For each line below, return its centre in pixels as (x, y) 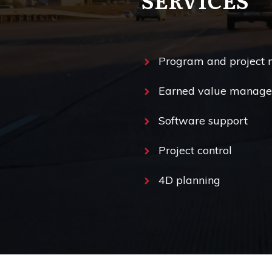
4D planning (189, 180)
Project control (195, 150)
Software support (203, 120)
